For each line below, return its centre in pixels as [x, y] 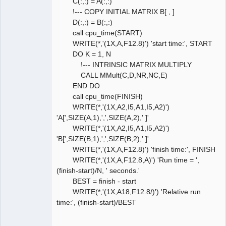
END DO [78, 86]
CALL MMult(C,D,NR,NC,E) [112, 75]
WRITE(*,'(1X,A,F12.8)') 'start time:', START [134, 44]
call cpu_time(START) [99, 33]
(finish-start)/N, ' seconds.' [98, 171]
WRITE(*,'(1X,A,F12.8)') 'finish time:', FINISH [136, 150]
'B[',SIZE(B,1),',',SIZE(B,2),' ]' [103, 139]
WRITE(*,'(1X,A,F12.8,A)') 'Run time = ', [128, 160]
